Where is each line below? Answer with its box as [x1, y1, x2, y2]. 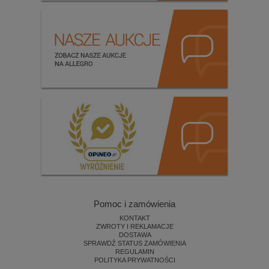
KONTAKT [119, 214, 150, 222]
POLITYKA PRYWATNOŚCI [94, 256, 175, 264]
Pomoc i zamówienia [94, 199, 175, 210]
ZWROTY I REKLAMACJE [96, 223, 174, 231]
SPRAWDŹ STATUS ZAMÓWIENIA [83, 240, 186, 247]
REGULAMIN [115, 248, 154, 256]
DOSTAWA [118, 231, 151, 239]
